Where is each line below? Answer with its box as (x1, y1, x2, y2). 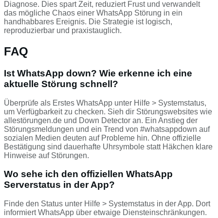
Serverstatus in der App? (4, 180, 115, 190)
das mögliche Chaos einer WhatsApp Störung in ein (4, 9, 182, 18)
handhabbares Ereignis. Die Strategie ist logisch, (4, 18, 172, 26)
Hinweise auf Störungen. (4, 151, 89, 160)
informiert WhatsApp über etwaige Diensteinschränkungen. (4, 208, 207, 217)
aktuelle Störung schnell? (4, 78, 118, 89)
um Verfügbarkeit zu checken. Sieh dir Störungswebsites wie (4, 107, 212, 116)
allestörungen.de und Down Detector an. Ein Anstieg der (4, 116, 198, 125)
